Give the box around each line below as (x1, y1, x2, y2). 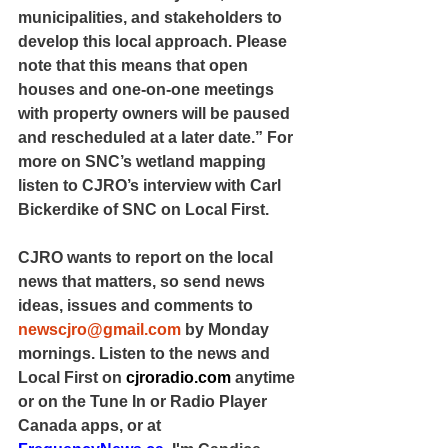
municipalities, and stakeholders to (18, 8, 286, 26)
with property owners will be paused (18, 104, 294, 122)
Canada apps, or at (18, 416, 165, 434)
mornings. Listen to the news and (18, 344, 274, 362)
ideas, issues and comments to (18, 296, 257, 314)
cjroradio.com (126, 368, 231, 386)
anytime (231, 368, 299, 386)
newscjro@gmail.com (18, 320, 181, 338)
